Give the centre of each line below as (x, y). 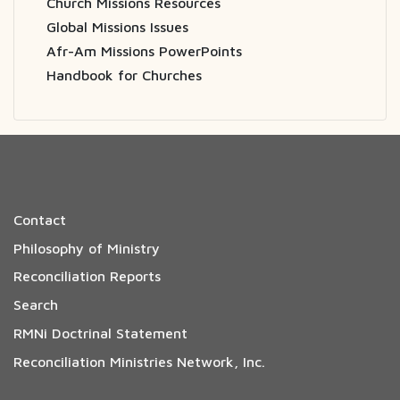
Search (36, 305)
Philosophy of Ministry (87, 248)
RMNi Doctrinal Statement (100, 333)
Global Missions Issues (117, 26)
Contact (40, 219)
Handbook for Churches (124, 75)
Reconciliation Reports (87, 276)
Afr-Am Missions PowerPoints (144, 50)
